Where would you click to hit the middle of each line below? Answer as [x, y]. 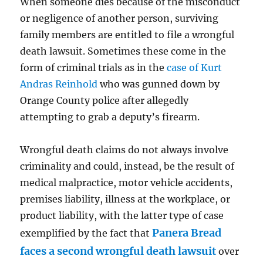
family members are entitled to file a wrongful [127, 35]
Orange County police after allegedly [104, 101]
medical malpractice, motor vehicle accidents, [127, 183]
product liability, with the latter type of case [122, 216]
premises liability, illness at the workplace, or [125, 199]
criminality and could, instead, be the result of [127, 166]
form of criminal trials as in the [94, 68]
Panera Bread [187, 233]
